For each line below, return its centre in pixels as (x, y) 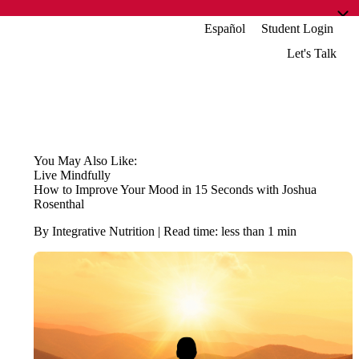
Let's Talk (312, 53)
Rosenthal (58, 204)
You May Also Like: (85, 161)
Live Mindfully (72, 175)
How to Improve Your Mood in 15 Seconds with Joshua (175, 190)
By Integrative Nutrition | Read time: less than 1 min (165, 231)
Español (225, 28)
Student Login (297, 28)
